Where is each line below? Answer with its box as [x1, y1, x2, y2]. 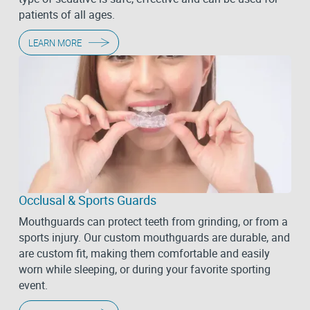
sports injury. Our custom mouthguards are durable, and [18, 230, 290, 246]
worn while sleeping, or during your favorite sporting [18, 262, 271, 277]
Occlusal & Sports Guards [18, 191, 156, 208]
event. [18, 277, 48, 293]
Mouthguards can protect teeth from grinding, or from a [18, 214, 288, 230]
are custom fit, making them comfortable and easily [18, 246, 270, 262]
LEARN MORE [28, 36, 82, 49]
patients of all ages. [18, 7, 115, 23]
